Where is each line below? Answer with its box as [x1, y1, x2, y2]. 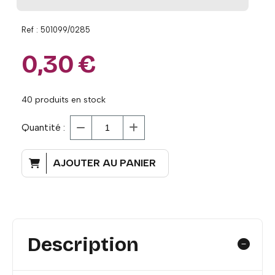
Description [28, 232, 139, 257]
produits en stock [33, 94, 106, 105]
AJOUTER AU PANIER [53, 157, 156, 169]
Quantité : [21, 121, 65, 133]
